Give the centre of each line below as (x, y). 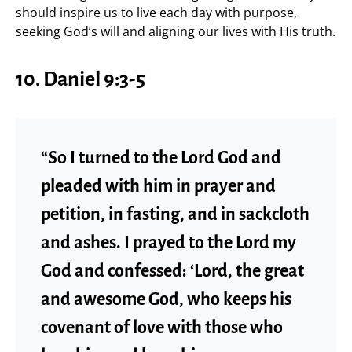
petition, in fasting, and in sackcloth (175, 214)
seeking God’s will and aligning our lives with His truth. (176, 31)
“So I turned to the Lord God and (161, 158)
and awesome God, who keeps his (166, 299)
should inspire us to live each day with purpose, (156, 12)
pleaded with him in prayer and (158, 186)
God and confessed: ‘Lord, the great (172, 271)
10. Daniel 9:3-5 (81, 79)
